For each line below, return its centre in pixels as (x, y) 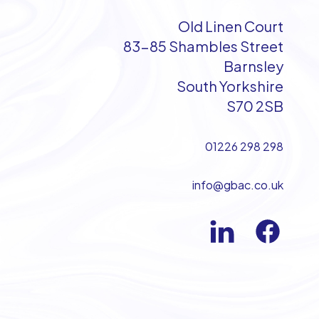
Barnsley (253, 66)
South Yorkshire (230, 85)
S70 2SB (255, 105)
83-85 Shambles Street (203, 46)
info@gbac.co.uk (238, 184)
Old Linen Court (231, 26)
